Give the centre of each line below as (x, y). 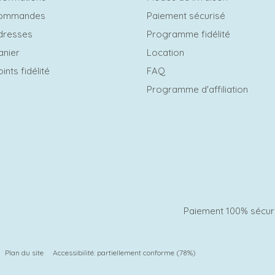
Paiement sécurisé (186, 16)
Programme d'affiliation (197, 90)
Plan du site (24, 253)
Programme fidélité (188, 34)
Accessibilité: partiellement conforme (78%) (124, 253)
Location (165, 53)
